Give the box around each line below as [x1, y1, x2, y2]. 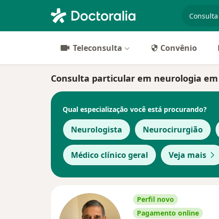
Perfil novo [137, 195, 174, 204]
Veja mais [169, 150, 206, 160]
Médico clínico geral [71, 150, 148, 160]
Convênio [160, 43, 197, 53]
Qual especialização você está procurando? [63, 104, 207, 114]
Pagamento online [137, 208, 199, 218]
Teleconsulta [73, 43, 122, 53]
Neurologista [71, 124, 122, 135]
